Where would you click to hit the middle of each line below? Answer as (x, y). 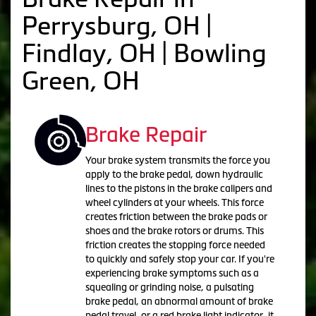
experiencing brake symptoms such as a (172, 273)
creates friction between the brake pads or (176, 216)
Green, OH (81, 80)
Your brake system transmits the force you (177, 160)
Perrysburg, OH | (117, 25)
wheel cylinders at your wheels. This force (174, 202)
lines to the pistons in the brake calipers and (178, 188)
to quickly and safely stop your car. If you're (180, 259)
